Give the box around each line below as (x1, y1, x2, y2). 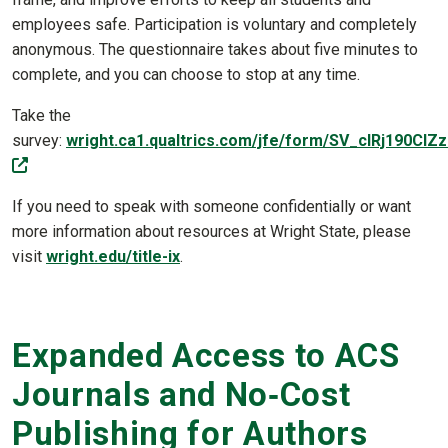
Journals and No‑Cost (12, 375, 351, 415)
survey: (12, 130, 62, 150)
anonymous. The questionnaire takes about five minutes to (12, 39, 418, 59)
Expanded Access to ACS (12, 336, 400, 376)
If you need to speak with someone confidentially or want (12, 196, 411, 216)
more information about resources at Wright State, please (12, 221, 411, 241)
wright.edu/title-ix (46, 246, 180, 266)
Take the (12, 105, 71, 125)
